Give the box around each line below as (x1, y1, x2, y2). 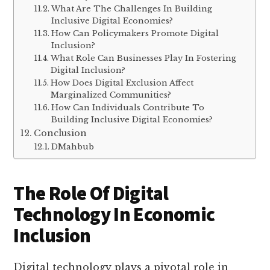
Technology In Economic (13, 202, 215, 227)
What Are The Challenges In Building (51, 3, 212, 14)
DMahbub (51, 141, 94, 152)
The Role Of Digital (13, 181, 169, 206)
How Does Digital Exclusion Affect (50, 77, 193, 88)
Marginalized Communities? (50, 89, 171, 100)
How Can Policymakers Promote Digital (51, 28, 219, 39)
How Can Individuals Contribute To (51, 102, 204, 113)
